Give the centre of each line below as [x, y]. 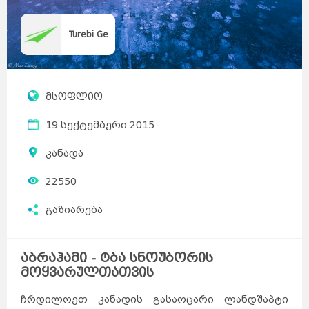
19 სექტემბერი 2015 [100, 125]
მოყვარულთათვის [87, 272]
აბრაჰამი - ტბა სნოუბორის [117, 258]
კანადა [64, 153]
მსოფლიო [74, 97]
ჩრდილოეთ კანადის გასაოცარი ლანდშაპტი [154, 299]
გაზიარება [74, 210]
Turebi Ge [89, 34]
